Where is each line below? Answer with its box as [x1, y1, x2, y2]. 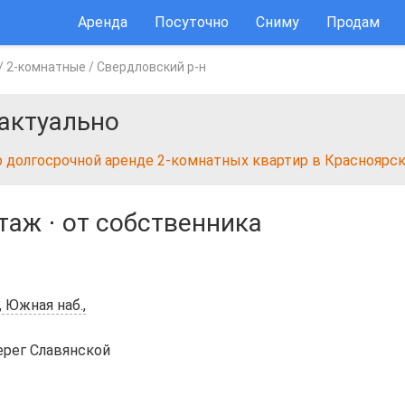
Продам [326, 14, 380, 31]
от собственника [62, 208, 262, 238]
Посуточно [155, 14, 229, 31]
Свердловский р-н [97, 60, 206, 74]
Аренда [78, 14, 127, 31]
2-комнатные [6, 60, 86, 74]
